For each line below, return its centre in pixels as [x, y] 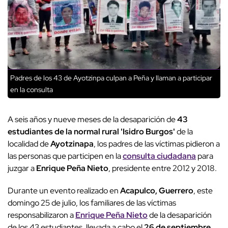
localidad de [28, 144]
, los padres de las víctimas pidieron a [157, 144]
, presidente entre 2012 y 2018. [163, 168]
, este [203, 191]
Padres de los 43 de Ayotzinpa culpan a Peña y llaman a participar [111, 78]
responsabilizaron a [41, 215]
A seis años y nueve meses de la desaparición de [92, 120]
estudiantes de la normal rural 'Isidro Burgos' [92, 132]
